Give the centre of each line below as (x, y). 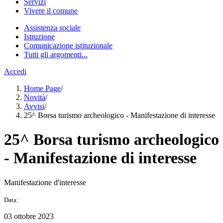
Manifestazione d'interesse (45, 182)
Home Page (42, 88)
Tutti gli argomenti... (56, 55)
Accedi (15, 71)
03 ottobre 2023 (29, 216)
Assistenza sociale (52, 28)
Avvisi (34, 106)
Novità (35, 97)
